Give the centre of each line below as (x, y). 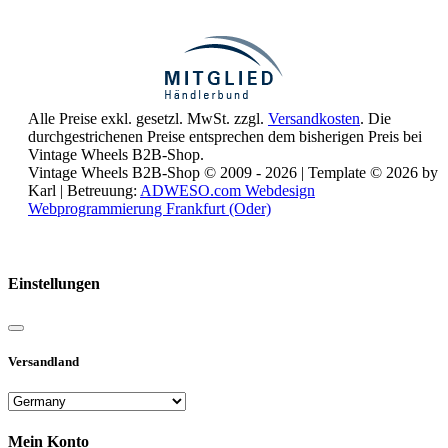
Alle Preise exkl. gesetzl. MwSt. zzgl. (148, 118)
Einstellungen (54, 283)
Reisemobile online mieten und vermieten (158, 244)
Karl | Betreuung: (84, 190)
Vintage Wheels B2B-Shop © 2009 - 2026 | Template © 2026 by (233, 172)
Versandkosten (314, 118)
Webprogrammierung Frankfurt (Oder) (149, 208)
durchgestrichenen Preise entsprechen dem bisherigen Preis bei (225, 136)
